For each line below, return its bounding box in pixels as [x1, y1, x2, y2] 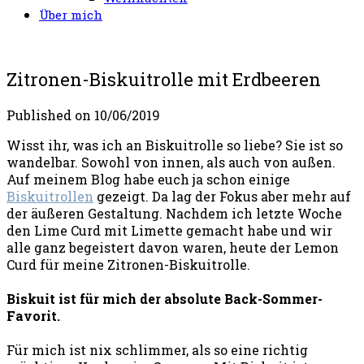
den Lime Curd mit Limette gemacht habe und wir [6, 221, 332, 239]
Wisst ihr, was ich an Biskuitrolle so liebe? [6, 136, 285, 154]
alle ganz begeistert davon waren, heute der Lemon [6, 238, 339, 256]
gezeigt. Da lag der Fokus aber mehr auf [93, 187, 351, 205]
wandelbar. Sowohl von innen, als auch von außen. [6, 153, 336, 171]
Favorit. [6, 306, 60, 324]
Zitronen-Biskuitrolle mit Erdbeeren [6, 67, 321, 92]
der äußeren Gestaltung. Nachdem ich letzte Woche [6, 204, 342, 222]
